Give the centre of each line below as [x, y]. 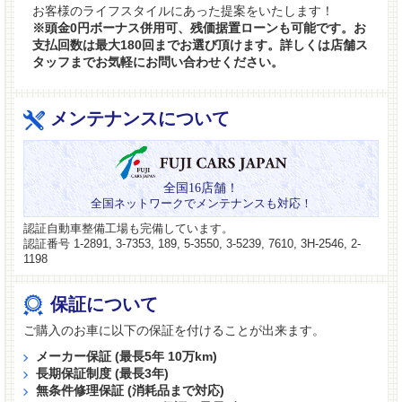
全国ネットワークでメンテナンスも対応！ [201, 203]
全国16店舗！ [201, 187]
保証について [105, 304]
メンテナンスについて [140, 118]
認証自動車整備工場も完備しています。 [128, 228]
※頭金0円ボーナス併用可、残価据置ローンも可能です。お [199, 27]
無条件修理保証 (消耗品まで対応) [131, 390]
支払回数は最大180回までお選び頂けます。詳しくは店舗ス [200, 44]
